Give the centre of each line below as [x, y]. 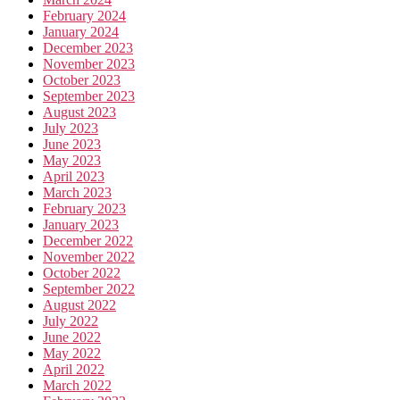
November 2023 [89, 63]
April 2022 [74, 369]
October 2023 [82, 79]
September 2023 [89, 96]
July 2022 [71, 321]
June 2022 [72, 337]
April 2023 [74, 176]
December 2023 [88, 47]
